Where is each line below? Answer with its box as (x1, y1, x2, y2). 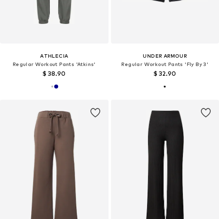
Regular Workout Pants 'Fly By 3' (121, 61, 209, 67)
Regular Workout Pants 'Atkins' (12, 61, 96, 67)
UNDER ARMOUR (143, 53, 187, 59)
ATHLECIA (40, 53, 68, 59)
